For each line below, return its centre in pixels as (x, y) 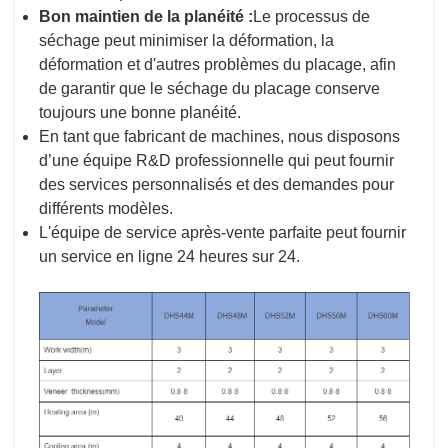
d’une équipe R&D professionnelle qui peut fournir (216, 161)
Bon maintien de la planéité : (146, 17)
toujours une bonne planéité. (140, 113)
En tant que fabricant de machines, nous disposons (219, 137)
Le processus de (311, 17)
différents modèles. (106, 209)
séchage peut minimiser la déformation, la (186, 41)
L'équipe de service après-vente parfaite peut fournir (222, 233)
